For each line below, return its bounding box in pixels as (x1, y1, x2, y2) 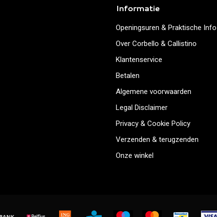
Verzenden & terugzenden (116, 135, 199, 144)
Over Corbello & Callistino (116, 39, 197, 48)
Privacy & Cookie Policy (116, 119, 190, 128)
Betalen (116, 71, 139, 80)
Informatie (116, 2, 160, 14)
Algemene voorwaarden (116, 87, 191, 96)
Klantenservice (116, 55, 162, 64)
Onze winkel (116, 151, 154, 160)
